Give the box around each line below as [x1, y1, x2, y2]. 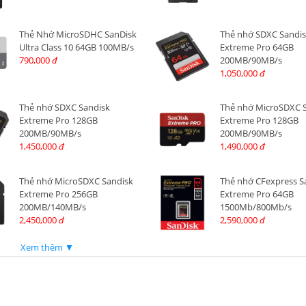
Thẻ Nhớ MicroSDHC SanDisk [18, 28, 137, 41]
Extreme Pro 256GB [18, 187, 98, 200]
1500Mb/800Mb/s [219, 200, 292, 213]
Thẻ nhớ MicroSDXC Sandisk [18, 174, 133, 187]
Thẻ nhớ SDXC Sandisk [18, 101, 110, 114]
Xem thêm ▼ [20, 240, 74, 253]
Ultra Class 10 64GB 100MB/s [18, 41, 134, 54]
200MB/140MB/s [18, 200, 86, 213]
